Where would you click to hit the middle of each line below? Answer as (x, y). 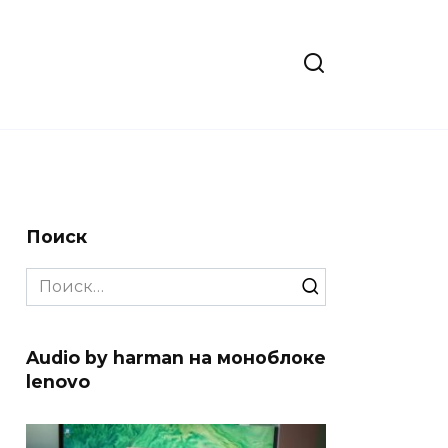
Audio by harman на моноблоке (176, 357)
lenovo (58, 381)
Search (53, 278)
